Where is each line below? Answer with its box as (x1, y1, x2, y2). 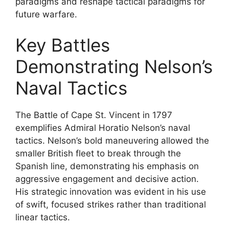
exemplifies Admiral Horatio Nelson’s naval (15, 122, 190, 133)
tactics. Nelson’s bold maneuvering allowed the (15, 135, 209, 146)
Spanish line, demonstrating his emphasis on (15, 161, 199, 171)
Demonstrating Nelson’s (15, 55, 213, 77)
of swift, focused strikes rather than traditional (15, 199, 206, 210)
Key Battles (15, 34, 110, 56)
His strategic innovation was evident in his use (15, 186, 206, 197)
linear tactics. (15, 212, 70, 222)
